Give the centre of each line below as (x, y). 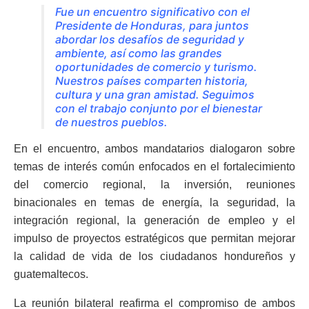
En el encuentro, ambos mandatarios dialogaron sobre (154, 149)
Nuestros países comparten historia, (152, 81)
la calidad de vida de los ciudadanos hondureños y (154, 257)
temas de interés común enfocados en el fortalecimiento (154, 167)
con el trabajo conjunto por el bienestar (159, 109)
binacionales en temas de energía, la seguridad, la (154, 203)
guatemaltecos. (51, 275)
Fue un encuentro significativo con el (152, 12)
